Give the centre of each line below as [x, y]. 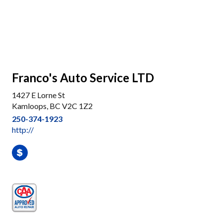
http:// [23, 130]
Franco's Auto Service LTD [83, 78]
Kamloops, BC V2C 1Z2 [52, 106]
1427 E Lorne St [38, 95]
